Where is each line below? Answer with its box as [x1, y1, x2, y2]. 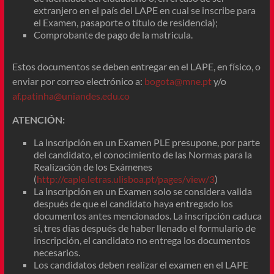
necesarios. [33, 246, 80, 258]
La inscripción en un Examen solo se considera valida [33, 185, 252, 197]
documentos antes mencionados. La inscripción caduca [33, 209, 262, 221]
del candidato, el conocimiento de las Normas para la [33, 148, 252, 160]
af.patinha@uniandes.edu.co [12, 89, 130, 102]
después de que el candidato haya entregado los [33, 197, 233, 209]
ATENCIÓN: [12, 113, 65, 125]
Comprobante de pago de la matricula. [33, 28, 193, 40]
